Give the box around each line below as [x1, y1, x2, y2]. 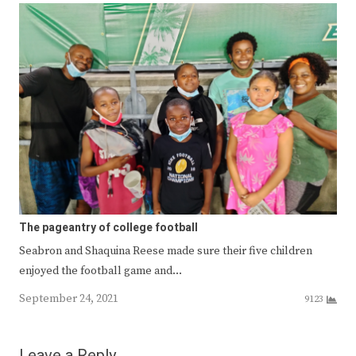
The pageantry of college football [19, 219, 198, 237]
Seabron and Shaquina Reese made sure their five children [19, 244, 312, 259]
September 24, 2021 [19, 292, 118, 307]
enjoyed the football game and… [19, 264, 182, 279]
